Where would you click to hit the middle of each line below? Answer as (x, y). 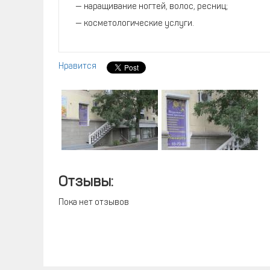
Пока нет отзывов (94, 203)
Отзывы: (86, 183)
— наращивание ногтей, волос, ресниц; (152, 7)
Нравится (77, 67)
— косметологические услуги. (135, 24)
